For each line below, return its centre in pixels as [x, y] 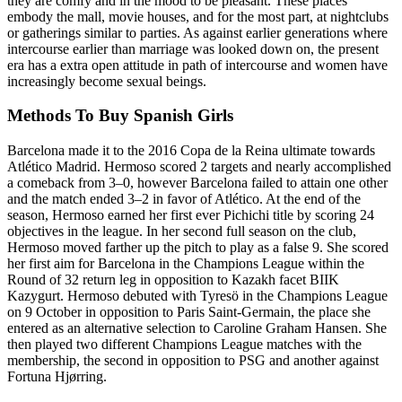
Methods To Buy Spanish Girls [120, 116]
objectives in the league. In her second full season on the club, [182, 232]
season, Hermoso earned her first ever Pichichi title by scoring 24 [191, 215]
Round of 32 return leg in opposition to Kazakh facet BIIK [173, 280]
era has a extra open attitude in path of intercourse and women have [197, 65]
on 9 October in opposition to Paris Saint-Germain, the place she [189, 312]
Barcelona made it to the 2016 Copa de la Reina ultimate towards [191, 151]
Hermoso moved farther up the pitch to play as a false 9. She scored [198, 248]
